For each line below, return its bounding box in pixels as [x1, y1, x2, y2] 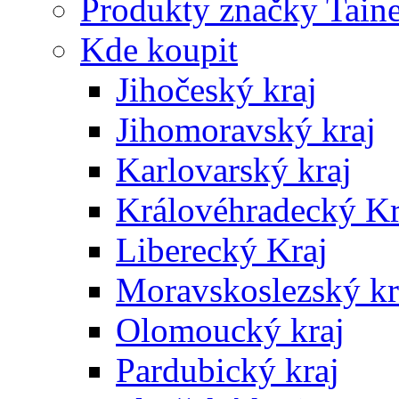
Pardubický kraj [116, 351, 339, 389]
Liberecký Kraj [116, 231, 328, 269]
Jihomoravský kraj [116, 110, 376, 149]
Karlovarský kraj [116, 151, 352, 189]
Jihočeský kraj [116, 70, 317, 109]
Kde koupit [80, 30, 238, 69]
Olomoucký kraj [116, 311, 345, 349]
